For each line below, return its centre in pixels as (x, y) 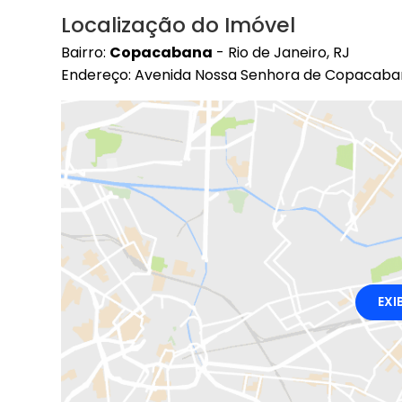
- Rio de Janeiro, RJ (281, 52)
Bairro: (85, 52)
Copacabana (161, 52)
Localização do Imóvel (178, 26)
